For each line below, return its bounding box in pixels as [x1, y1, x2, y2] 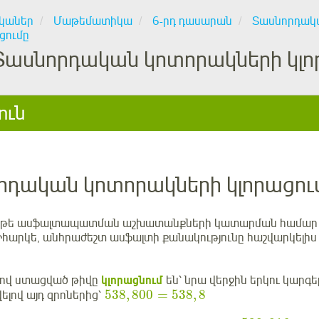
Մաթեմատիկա [53, 14, 132, 28]
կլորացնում [101, 273, 162, 288]
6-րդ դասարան [152, 14, 232, 28]
